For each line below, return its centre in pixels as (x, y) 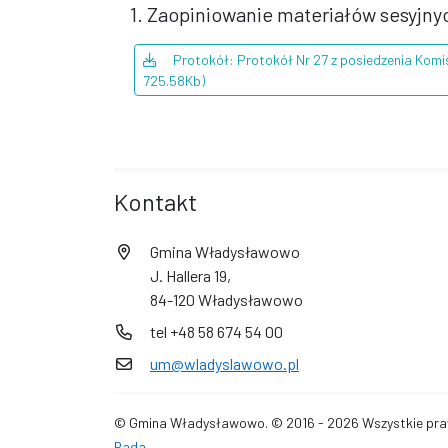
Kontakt (155, 201)
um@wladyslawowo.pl (224, 363)
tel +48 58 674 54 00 (216, 331)
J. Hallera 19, (190, 275)
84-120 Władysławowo (226, 299)
